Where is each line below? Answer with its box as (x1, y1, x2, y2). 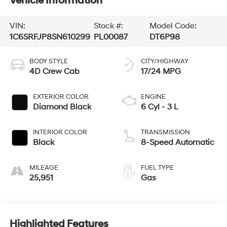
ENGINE (141, 92, 166, 101)
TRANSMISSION (141, 128, 190, 136)
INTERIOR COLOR (32, 128, 87, 136)
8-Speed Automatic (141, 137, 214, 147)
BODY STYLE (29, 57, 68, 65)
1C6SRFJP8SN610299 (9, 31, 90, 42)
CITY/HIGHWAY (141, 57, 188, 65)
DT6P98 (149, 31, 180, 42)
